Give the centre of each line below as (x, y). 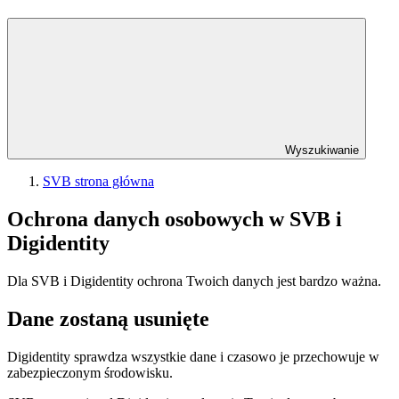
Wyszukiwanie (322, 151)
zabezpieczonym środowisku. (90, 372)
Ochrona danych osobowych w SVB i (175, 219)
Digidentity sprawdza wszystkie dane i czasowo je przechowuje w (193, 356)
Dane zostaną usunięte (108, 318)
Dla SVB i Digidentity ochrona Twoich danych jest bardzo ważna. (194, 281)
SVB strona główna (98, 182)
